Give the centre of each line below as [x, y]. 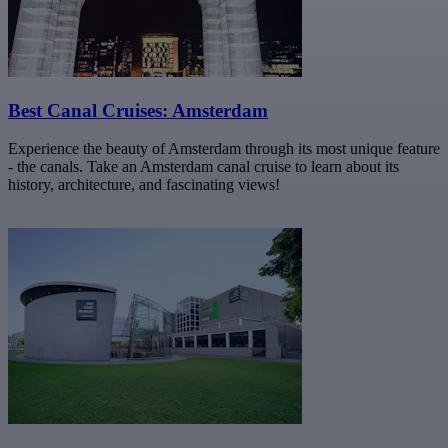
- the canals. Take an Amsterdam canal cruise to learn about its [203, 167]
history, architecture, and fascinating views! [144, 185]
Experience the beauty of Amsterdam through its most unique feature [224, 149]
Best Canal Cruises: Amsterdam [138, 110]
